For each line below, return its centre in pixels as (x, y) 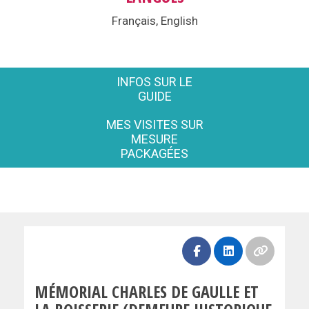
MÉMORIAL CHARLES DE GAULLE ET (147, 291)
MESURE (154, 139)
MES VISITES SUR (154, 124)
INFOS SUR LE (154, 81)
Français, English (154, 20)
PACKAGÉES (154, 153)
